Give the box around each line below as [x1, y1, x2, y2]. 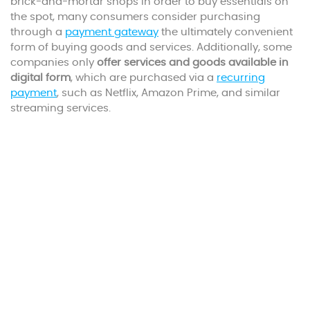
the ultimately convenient [158, 27, 293, 38]
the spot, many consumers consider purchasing [10, 12, 260, 23]
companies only [10, 57, 97, 69]
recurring [217, 73, 265, 84]
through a [10, 27, 65, 38]
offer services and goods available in [97, 57, 289, 69]
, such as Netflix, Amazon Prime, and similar [57, 88, 280, 99]
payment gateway [65, 27, 158, 38]
